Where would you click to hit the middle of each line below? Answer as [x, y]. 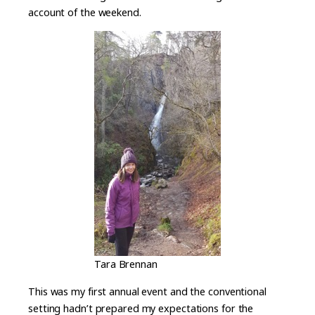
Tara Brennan [126, 264]
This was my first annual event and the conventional [147, 291]
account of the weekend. [85, 12]
